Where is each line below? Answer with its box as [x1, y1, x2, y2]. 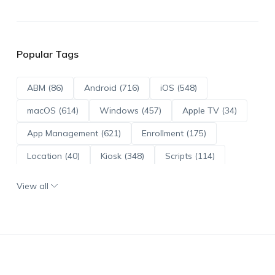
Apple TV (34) [182, 104, 237, 116]
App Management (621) [26, 127, 121, 139]
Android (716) [83, 82, 139, 93]
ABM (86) [26, 82, 63, 93]
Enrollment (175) [141, 127, 206, 139]
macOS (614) [26, 104, 79, 116]
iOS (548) [160, 82, 197, 93]
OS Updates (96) [82, 172, 150, 184]
